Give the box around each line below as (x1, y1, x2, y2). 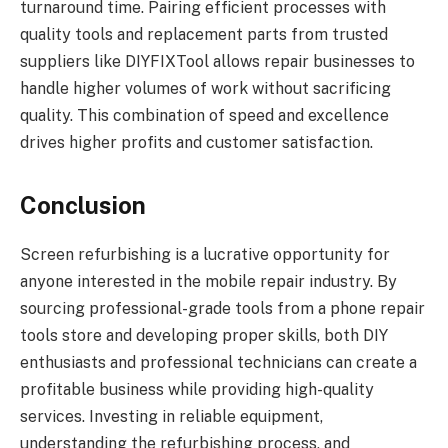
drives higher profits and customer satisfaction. (20, 132, 373, 152)
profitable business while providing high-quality (20, 380, 374, 400)
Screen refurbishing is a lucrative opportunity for (20, 245, 390, 265)
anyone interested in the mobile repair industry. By (20, 272, 397, 292)
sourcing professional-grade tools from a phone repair (20, 299, 425, 319)
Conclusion (20, 191, 151, 220)
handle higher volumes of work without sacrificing (20, 78, 391, 98)
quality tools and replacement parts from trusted (20, 24, 388, 44)
